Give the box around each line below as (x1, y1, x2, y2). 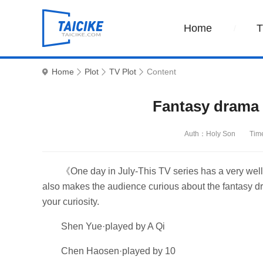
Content (147, 67, 176, 76)
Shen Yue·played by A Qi (61, 221, 165, 231)
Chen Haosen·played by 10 (61, 246, 176, 256)
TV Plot (109, 67, 136, 76)
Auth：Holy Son (184, 130, 235, 138)
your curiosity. (42, 197, 99, 207)
